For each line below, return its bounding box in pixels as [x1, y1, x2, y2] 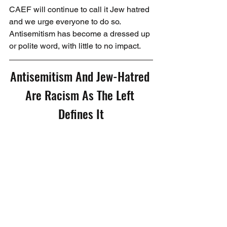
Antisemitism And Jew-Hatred [10, 67, 153, 86]
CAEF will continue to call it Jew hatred [9, 5, 152, 15]
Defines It [58, 104, 104, 123]
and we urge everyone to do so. [9, 17, 123, 27]
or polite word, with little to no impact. [9, 41, 141, 51]
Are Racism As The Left [25, 86, 137, 104]
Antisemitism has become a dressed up [9, 29, 152, 39]
